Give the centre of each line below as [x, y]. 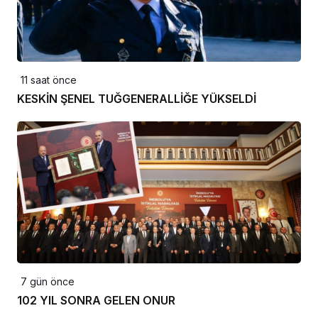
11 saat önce [49, 79]
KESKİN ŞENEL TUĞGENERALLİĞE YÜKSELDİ [137, 98]
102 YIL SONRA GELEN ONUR [96, 300]
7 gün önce [48, 281]
